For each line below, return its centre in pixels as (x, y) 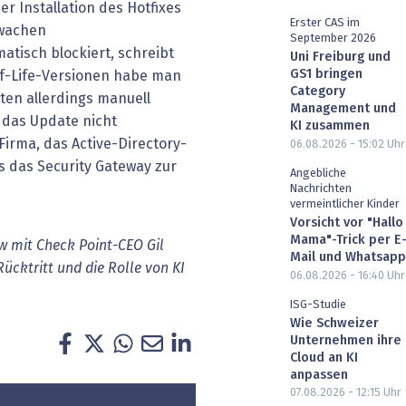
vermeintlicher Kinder (345, 204)
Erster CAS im (325, 24)
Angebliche (318, 173)
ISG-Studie (318, 304)
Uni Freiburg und (340, 58)
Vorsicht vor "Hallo (347, 222)
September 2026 (333, 39)
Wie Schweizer (334, 323)
